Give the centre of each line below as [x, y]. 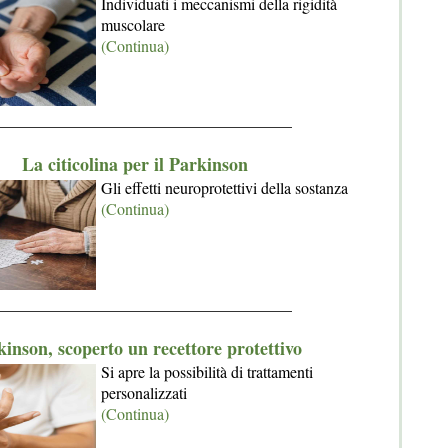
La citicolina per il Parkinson [135, 164]
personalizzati [144, 392]
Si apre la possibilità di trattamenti [207, 371]
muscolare [133, 24]
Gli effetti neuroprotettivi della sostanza [224, 187]
